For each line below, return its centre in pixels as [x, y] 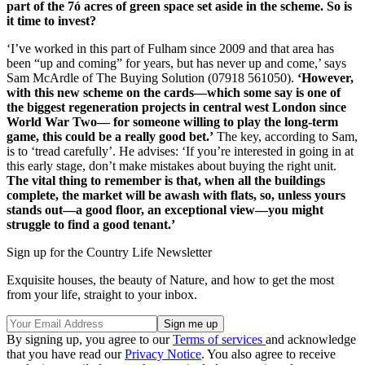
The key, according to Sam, [286, 136]
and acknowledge [311, 339]
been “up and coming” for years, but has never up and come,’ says [176, 63]
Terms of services [219, 339]
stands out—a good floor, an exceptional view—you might [165, 209]
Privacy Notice [163, 354]
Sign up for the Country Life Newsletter [109, 252]
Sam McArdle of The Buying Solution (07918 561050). [152, 77]
